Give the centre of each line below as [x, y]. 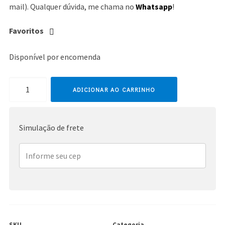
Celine [19, 84]
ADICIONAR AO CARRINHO [114, 90]
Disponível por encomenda [54, 57]
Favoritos [26, 31]
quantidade [27, 114]
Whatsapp [154, 7]
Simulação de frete [51, 128]
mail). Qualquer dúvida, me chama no [72, 7]
